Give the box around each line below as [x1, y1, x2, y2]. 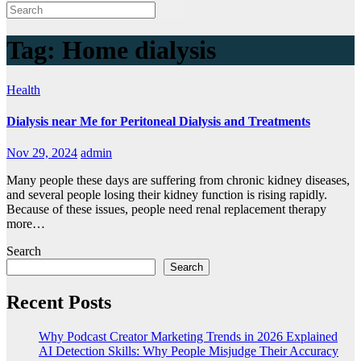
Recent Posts [6, 292, 111, 313]
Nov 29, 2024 [6, 146, 77, 160]
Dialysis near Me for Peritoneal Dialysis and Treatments [6, 114, 310, 129]
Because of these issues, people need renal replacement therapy [6, 202, 326, 217]
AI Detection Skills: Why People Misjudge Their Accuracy [39, 344, 338, 359]
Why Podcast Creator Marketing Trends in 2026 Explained [39, 330, 338, 344]
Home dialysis [62, 35, 216, 65]
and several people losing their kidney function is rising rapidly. [6, 188, 327, 202]
